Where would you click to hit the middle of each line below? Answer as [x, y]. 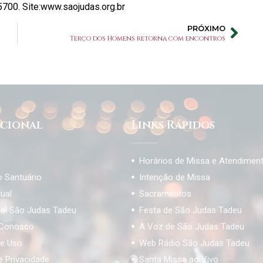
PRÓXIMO [206, 28]
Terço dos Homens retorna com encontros [148, 38]
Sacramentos [166, 193]
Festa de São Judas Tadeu [191, 210]
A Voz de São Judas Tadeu [192, 226]
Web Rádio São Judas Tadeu [195, 243]
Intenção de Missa [175, 177]
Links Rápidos [173, 125]
